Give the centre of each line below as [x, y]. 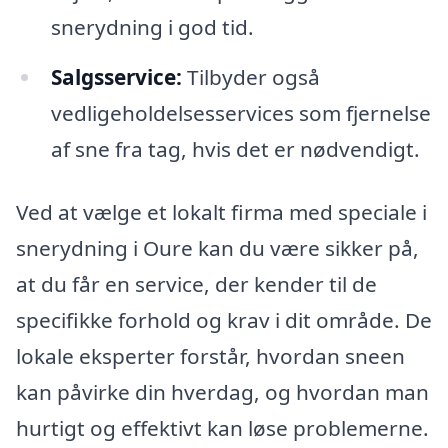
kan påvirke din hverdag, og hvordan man [222, 392]
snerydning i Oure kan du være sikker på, [217, 248]
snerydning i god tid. [152, 26]
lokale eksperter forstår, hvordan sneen [210, 356]
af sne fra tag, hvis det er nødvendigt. [235, 148]
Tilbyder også [250, 76]
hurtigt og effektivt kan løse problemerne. [222, 428]
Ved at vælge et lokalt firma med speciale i [221, 212]
